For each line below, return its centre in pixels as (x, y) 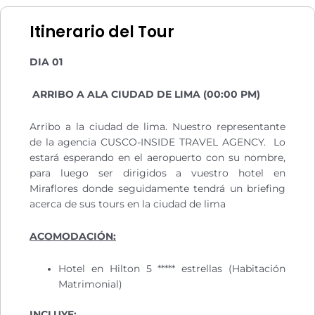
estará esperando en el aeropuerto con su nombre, (157, 158)
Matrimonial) (91, 284)
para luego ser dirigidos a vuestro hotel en (157, 173)
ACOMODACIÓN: (73, 237)
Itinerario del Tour (102, 32)
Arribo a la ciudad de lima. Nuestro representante (157, 127)
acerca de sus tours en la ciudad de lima (128, 204)
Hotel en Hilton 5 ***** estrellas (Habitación (172, 269)
